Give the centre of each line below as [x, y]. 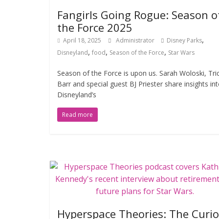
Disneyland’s [77, 95]
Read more [77, 115]
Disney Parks [184, 40]
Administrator [136, 40]
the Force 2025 [95, 27]
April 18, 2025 [82, 40]
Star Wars [181, 53]
